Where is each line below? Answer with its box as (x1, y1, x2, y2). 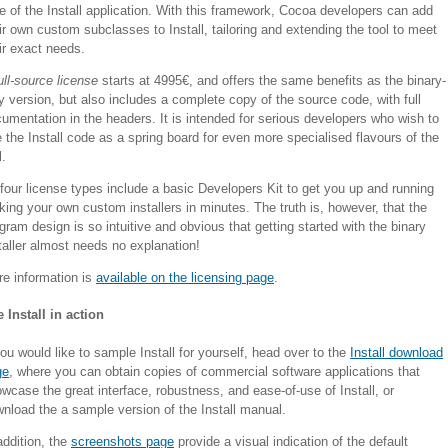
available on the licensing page (96, 269, 274, 285)
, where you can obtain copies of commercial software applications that (9, 364, 420, 380)
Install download (350, 345, 443, 361)
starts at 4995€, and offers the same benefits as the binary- (98, 72, 446, 88)
